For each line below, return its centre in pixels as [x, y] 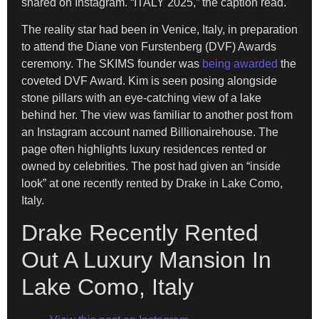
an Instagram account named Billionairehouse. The [150, 132]
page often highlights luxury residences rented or [144, 149]
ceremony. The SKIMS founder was [112, 63]
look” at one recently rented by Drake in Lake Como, [152, 183]
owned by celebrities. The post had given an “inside [151, 166]
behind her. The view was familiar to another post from [157, 115]
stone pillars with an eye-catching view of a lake [141, 98]
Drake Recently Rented [140, 233]
